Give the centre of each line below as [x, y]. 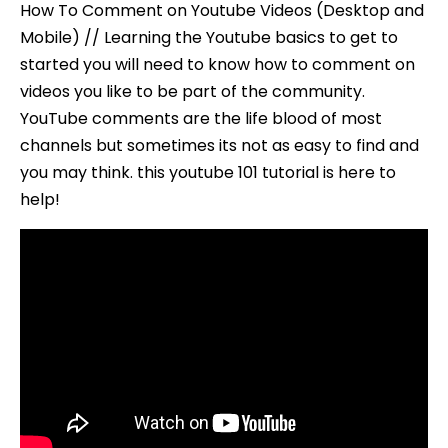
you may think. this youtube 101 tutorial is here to [208, 173]
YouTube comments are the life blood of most [201, 119]
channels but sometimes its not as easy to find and [219, 146]
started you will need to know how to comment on [217, 65]
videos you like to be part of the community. [192, 92]
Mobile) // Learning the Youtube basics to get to [209, 38]
